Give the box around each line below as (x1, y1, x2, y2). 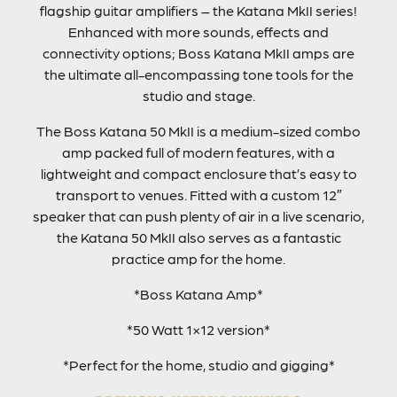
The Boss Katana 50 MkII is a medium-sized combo (36, 121, 361, 139)
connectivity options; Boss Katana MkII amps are (43, 43, 354, 61)
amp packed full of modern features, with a (62, 143, 335, 160)
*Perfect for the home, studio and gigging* (62, 355, 335, 373)
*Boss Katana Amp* (134, 284, 263, 302)
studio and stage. (142, 86, 255, 104)
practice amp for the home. (112, 249, 285, 267)
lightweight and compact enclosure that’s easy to (40, 164, 357, 182)
